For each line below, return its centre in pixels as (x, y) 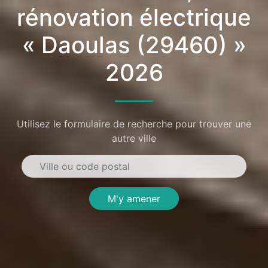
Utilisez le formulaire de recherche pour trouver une (134, 124)
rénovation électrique (134, 17)
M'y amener (134, 199)
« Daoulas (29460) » (134, 45)
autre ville (134, 138)
